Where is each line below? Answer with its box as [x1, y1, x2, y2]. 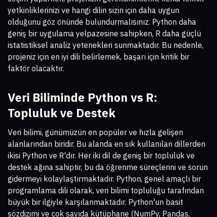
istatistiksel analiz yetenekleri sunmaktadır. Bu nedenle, [8, 40, 203, 50]
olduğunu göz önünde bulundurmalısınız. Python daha [8, 17, 196, 27]
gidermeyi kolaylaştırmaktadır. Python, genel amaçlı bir [8, 174, 201, 184]
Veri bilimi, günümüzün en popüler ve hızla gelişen [8, 127, 183, 138]
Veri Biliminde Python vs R [8, 90, 154, 106]
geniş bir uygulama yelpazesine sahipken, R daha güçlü [8, 29, 201, 39]
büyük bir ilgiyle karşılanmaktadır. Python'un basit [8, 197, 183, 207]
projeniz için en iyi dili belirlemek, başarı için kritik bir [8, 52, 189, 62]
